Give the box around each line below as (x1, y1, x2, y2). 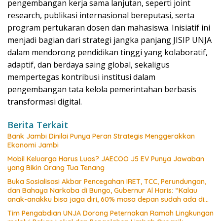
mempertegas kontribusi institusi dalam (7, 72, 155, 83)
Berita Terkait (7, 119, 68, 131)
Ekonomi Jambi (7, 141, 59, 150)
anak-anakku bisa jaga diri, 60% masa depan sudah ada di (7, 195, 204, 204)
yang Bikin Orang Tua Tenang (7, 163, 105, 173)
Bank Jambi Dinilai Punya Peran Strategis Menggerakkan (7, 132, 195, 141)
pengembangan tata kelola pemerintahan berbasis (7, 84, 196, 95)
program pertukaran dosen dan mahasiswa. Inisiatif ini (7, 22, 210, 34)
